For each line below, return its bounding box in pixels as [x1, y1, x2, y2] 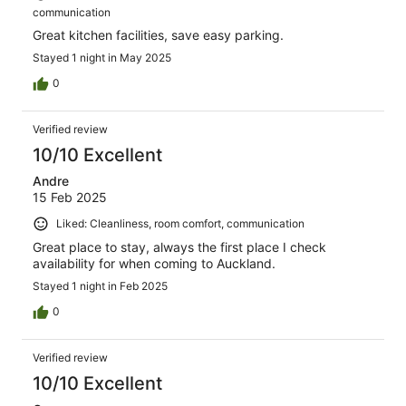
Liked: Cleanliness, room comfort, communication [56, 216, 304, 230]
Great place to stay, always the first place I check [33, 238, 326, 255]
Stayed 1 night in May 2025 [33, 50, 171, 64]
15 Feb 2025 [33, 188, 107, 205]
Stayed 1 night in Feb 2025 [33, 278, 168, 293]
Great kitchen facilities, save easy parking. [33, 26, 284, 43]
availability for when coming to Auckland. [33, 255, 275, 271]
